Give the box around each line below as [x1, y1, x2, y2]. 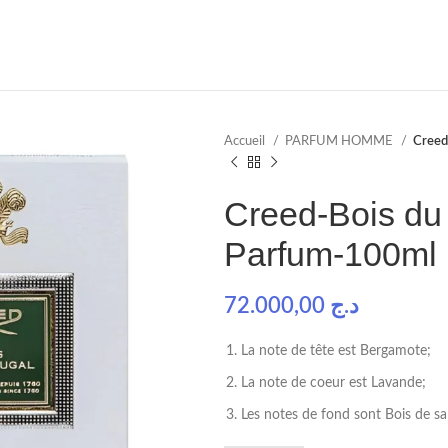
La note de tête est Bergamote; [241, 344, 431, 358]
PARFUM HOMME [285, 134, 396, 148]
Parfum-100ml [224, 235, 437, 273]
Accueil [224, 134, 268, 148]
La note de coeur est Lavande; [241, 376, 426, 390]
